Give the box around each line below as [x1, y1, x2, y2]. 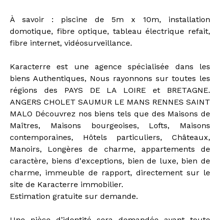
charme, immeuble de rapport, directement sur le [10, 168, 210, 178]
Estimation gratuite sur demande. [10, 192, 138, 201]
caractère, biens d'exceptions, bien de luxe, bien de [10, 156, 210, 166]
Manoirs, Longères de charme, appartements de [10, 144, 210, 154]
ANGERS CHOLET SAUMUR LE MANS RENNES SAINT [10, 97, 210, 107]
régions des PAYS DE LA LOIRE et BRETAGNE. [10, 85, 210, 95]
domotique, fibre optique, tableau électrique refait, [10, 27, 210, 36]
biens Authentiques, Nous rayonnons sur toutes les [10, 74, 210, 83]
